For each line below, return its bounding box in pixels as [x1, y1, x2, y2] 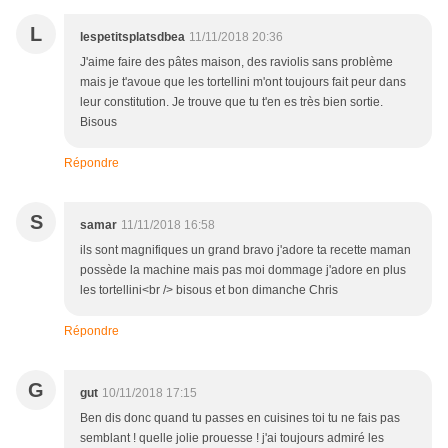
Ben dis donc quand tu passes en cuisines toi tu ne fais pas [80, 411, 400, 426]
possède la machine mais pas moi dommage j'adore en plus [80, 263, 406, 278]
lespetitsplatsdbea [80, 30, 185, 45]
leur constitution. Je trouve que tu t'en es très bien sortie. [80, 95, 383, 110]
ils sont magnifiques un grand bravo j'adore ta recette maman [80, 243, 411, 258]
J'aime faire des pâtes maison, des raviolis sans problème [80, 55, 393, 70]
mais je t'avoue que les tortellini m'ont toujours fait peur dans [80, 75, 406, 90]
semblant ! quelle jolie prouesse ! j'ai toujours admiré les [80, 431, 384, 446]
